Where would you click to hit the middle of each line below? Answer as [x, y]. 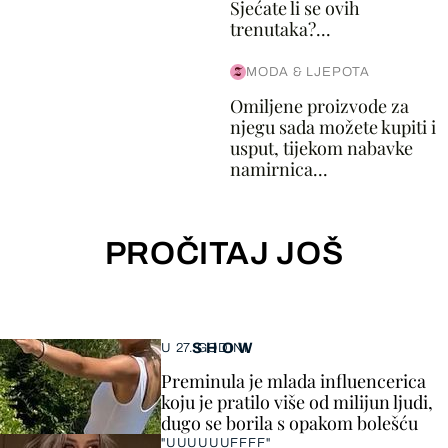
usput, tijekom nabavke [321, 148]
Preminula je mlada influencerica [293, 381]
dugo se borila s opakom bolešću [289, 423]
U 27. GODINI [204, 348]
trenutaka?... [280, 29]
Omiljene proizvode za [319, 106]
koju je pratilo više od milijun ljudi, [297, 402]
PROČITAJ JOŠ [224, 253]
